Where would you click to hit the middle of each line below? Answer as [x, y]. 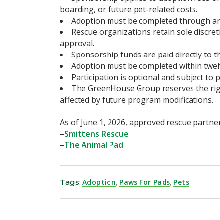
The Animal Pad [94, 145]
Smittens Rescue [96, 133]
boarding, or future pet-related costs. [129, 9]
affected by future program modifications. [137, 99]
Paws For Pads [145, 182]
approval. [77, 43]
